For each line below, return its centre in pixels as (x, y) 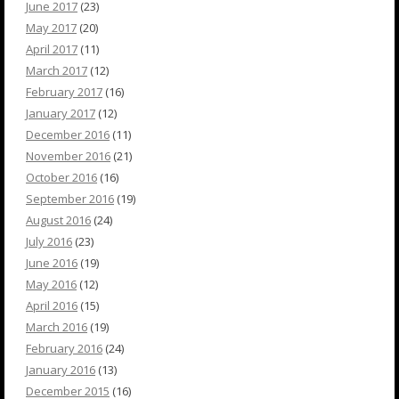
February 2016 (64, 349)
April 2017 (52, 49)
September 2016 (70, 199)
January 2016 (61, 370)
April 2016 (52, 306)
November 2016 (68, 156)
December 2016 (68, 135)
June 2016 (52, 263)
